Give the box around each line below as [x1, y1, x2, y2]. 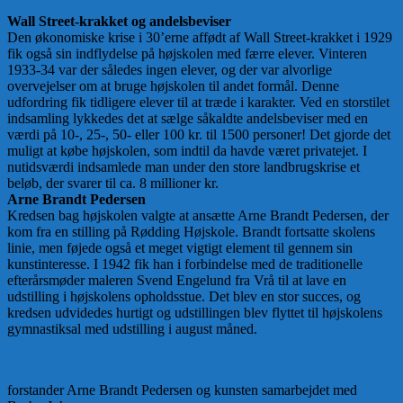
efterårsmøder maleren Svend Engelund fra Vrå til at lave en [7, 273, 346, 289]
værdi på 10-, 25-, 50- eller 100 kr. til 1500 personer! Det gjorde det [7, 127, 390, 143]
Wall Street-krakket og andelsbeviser [7, 13, 231, 30]
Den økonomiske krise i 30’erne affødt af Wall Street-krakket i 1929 [7, 30, 392, 46]
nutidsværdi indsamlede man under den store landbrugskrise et [7, 159, 360, 175]
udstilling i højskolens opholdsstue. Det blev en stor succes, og [7, 289, 361, 305]
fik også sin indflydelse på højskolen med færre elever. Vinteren [7, 46, 367, 62]
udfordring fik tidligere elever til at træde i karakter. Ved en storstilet [7, 94, 390, 111]
